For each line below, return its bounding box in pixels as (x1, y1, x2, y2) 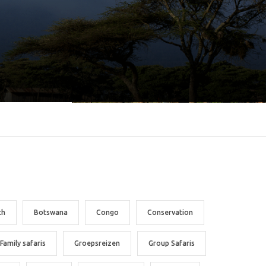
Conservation (147, 208, 193, 217)
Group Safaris (148, 239, 195, 248)
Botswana (34, 208, 68, 217)
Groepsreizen (74, 239, 120, 248)
